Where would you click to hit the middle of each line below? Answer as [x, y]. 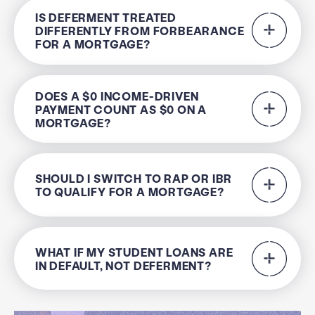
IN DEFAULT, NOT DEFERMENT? [123, 265]
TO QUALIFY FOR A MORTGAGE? [129, 192]
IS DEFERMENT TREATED [105, 17]
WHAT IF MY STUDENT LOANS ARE [134, 252]
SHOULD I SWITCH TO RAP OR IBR [134, 179]
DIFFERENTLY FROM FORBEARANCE [140, 30]
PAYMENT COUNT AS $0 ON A [121, 109]
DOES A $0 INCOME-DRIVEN [117, 96]
